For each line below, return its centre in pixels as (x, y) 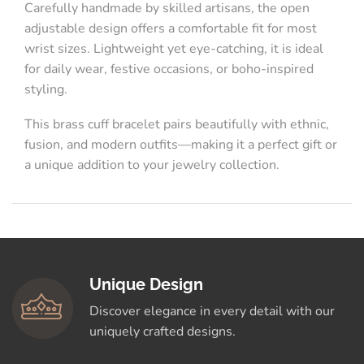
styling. (46, 89)
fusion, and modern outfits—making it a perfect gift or (181, 145)
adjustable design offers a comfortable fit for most (171, 28)
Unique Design (146, 284)
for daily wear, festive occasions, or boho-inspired (169, 69)
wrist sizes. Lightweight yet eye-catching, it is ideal (174, 48)
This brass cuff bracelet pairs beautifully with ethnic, (177, 125)
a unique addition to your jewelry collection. (152, 165)
